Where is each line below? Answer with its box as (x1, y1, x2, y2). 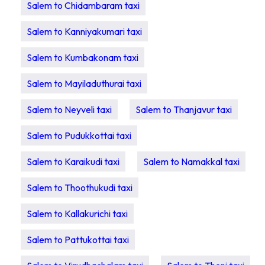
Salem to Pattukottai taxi (27, 234, 129, 245)
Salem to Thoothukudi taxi (27, 182, 132, 193)
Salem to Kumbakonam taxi (27, 51, 138, 63)
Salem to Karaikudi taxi (27, 156, 119, 167)
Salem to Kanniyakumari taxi (27, 25, 142, 37)
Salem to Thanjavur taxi (135, 104, 232, 115)
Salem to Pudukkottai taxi (27, 130, 131, 141)
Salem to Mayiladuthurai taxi (27, 77, 141, 89)
